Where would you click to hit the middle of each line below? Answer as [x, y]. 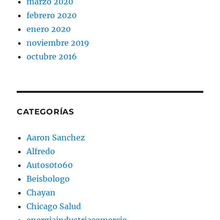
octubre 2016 [52, 57]
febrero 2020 [52, 15]
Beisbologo [48, 179]
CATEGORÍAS [45, 112]
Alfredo [41, 151]
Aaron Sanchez [56, 138]
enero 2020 [49, 29]
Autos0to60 [50, 165]
